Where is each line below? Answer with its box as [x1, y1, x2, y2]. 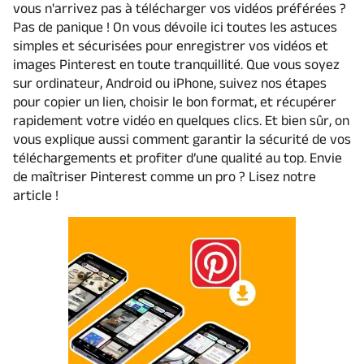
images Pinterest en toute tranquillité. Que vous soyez [12, 55, 340, 72]
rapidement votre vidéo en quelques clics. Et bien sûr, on [12, 111, 349, 128]
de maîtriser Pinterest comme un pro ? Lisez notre [12, 167, 316, 184]
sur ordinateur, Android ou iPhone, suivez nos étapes [12, 74, 327, 91]
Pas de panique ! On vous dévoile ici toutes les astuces [12, 18, 337, 35]
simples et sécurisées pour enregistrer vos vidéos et [12, 37, 328, 54]
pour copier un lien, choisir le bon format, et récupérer [12, 93, 336, 110]
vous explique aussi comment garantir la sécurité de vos [12, 130, 351, 147]
